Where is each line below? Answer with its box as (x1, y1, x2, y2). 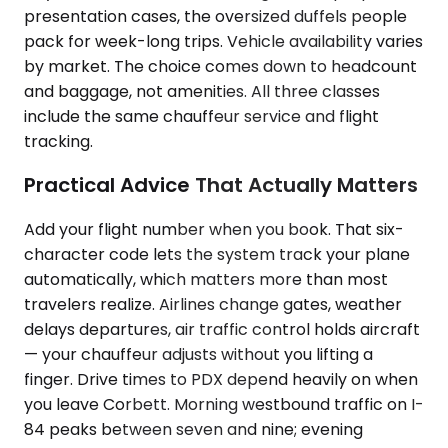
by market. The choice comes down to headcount (24, 54, 417, 78)
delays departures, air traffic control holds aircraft (24, 317, 420, 341)
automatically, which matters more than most (24, 267, 388, 291)
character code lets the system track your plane (24, 242, 410, 266)
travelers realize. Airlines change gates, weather (24, 292, 402, 316)
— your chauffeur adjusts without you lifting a (24, 342, 373, 366)
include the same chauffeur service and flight (24, 104, 379, 128)
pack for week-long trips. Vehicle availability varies (24, 29, 423, 53)
